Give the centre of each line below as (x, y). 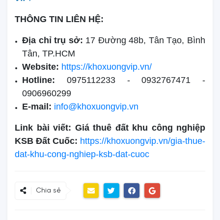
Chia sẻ (48, 191)
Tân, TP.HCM (49, 53)
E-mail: (37, 106)
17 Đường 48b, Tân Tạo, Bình (146, 40)
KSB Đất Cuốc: (46, 141)
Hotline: (39, 80)
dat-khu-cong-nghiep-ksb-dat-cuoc (82, 154)
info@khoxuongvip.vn (96, 106)
